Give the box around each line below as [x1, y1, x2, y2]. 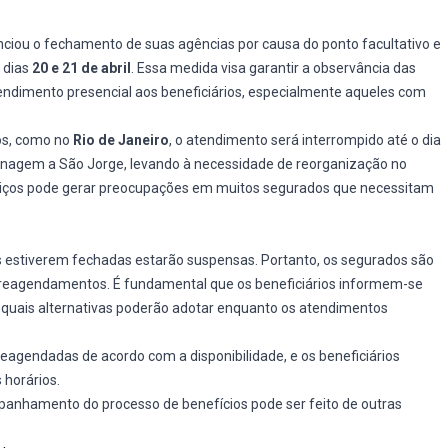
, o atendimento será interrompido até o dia [169, 132, 441, 148]
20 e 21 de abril [32, 60, 131, 76]
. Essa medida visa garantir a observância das [131, 60, 416, 76]
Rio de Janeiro [73, 132, 169, 148]
